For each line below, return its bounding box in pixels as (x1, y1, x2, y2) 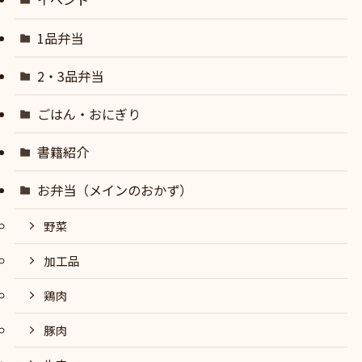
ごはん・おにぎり (37, 103, 141, 124)
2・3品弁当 (37, 65, 104, 86)
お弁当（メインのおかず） (37, 180, 193, 200)
